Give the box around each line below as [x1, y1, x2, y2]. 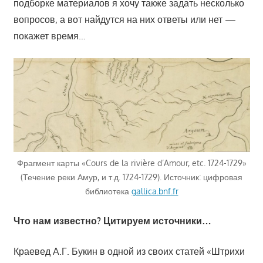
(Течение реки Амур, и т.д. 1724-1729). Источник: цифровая [21, 171, 242, 182]
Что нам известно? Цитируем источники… [13, 214, 211, 227]
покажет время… [13, 30, 86, 42]
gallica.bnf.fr [131, 186, 178, 196]
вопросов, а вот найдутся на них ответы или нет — [13, 14, 236, 26]
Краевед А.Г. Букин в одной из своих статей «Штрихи [13, 245, 245, 257]
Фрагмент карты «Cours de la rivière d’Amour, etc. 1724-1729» [16, 157, 247, 168]
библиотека [85, 186, 131, 196]
